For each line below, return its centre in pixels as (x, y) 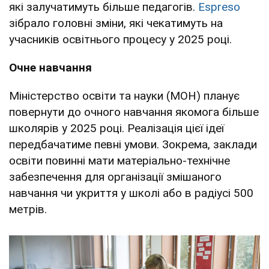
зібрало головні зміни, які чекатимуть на (116, 23)
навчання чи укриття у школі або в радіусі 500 (131, 193)
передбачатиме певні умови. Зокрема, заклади (133, 144)
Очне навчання (50, 67)
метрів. (28, 209)
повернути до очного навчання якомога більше (134, 112)
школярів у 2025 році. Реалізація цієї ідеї (116, 128)
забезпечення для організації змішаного (115, 177)
